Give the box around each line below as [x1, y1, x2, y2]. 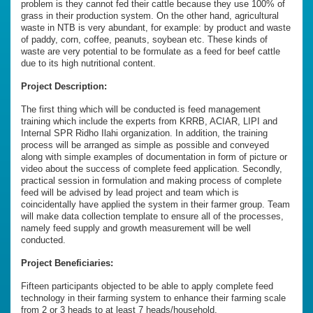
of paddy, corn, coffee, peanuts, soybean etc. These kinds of [21, 34, 268, 45]
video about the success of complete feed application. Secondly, [21, 163, 282, 175]
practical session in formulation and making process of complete [21, 175, 282, 187]
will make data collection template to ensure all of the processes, [21, 211, 284, 222]
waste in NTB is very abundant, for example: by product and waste [21, 22, 291, 34]
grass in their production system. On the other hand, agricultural [21, 10, 279, 22]
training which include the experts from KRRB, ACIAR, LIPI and [21, 116, 277, 127]
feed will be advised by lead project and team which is [21, 187, 239, 198]
